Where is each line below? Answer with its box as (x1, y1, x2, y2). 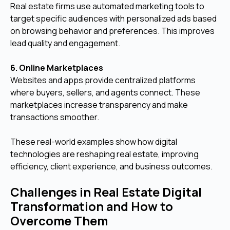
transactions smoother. (10, 111, 99, 123)
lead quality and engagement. (10, 37, 120, 49)
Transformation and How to (10, 198, 173, 215)
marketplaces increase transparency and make (10, 99, 188, 110)
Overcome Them (10, 212, 108, 229)
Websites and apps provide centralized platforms (10, 74, 196, 86)
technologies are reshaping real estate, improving (10, 148, 199, 160)
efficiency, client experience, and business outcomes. (10, 160, 213, 172)
